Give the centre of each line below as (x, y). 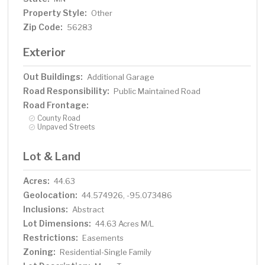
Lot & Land (52, 156)
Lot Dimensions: (57, 224)
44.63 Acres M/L (125, 224)
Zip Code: (43, 27)
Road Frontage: (56, 105)
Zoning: (40, 252)
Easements (103, 238)
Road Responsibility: (67, 91)
